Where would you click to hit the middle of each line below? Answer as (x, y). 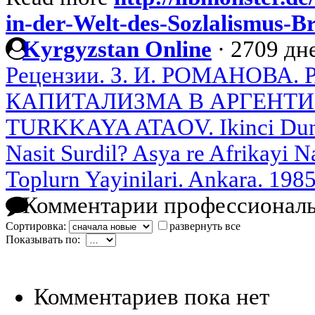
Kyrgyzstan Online (117, 49)
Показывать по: (46, 239)
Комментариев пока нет (152, 296)
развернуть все (205, 226)
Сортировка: (37, 226)
